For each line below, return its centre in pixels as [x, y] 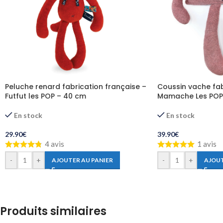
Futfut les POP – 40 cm [46, 96]
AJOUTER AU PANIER [82, 160]
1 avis [207, 144]
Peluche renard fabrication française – [76, 86]
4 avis [55, 144]
